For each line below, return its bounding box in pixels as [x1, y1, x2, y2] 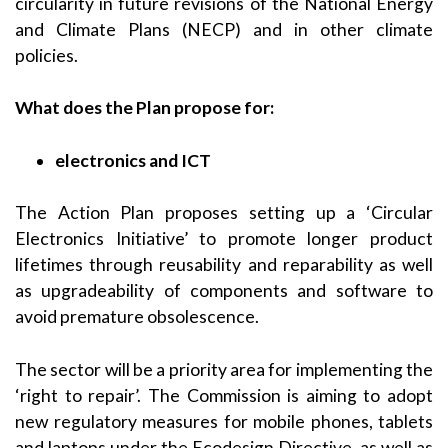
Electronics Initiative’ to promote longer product [15, 228, 433, 250]
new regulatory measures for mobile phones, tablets [15, 410, 433, 432]
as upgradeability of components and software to [15, 280, 433, 302]
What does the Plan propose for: [15, 97, 274, 119]
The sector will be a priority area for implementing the [15, 358, 433, 380]
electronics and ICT [55, 149, 211, 171]
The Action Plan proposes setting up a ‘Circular [15, 202, 433, 224]
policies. [15, 44, 78, 66]
